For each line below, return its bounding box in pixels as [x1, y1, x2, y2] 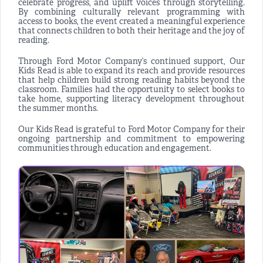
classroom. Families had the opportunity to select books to [18, 85, 245, 96]
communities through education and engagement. [18, 144, 211, 154]
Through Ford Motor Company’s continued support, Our [18, 57, 245, 68]
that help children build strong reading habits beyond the [18, 76, 245, 86]
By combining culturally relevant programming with [18, 8, 245, 18]
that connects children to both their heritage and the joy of [18, 26, 245, 37]
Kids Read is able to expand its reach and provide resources [18, 66, 245, 77]
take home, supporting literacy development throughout [18, 95, 245, 105]
